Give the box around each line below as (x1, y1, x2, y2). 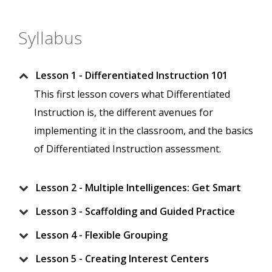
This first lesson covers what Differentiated (34, 87, 230, 101)
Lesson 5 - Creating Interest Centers (36, 252, 209, 266)
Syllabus (18, 26, 82, 50)
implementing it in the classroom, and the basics (34, 124, 253, 138)
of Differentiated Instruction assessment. (34, 142, 221, 156)
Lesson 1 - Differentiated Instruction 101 (36, 69, 228, 83)
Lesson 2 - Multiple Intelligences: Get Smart (36, 181, 241, 195)
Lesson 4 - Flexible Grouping (36, 228, 168, 242)
